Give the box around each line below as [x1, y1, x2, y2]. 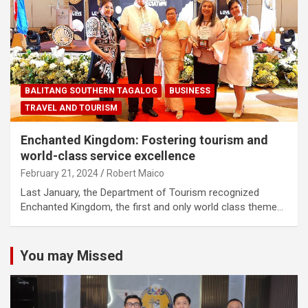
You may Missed [20, 247, 123, 265]
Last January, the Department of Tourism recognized [21, 186, 259, 199]
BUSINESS [169, 86, 210, 96]
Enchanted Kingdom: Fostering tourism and [21, 133, 268, 148]
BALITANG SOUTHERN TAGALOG [25, 86, 157, 96]
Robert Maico [107, 168, 164, 179]
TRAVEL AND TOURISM [25, 103, 118, 113]
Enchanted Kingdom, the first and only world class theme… [21, 201, 283, 214]
